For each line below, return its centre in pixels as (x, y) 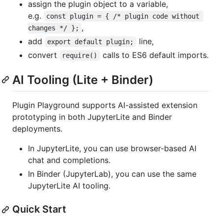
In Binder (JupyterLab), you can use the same (112, 174)
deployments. (37, 129)
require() (80, 55)
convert (44, 55)
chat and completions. (69, 160)
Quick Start (39, 209)
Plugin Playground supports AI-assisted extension (105, 105)
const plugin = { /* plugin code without (125, 16)
